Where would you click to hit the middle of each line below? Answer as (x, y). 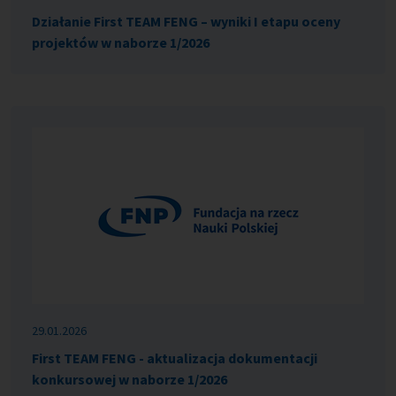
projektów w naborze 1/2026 (121, 43)
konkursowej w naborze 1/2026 (129, 380)
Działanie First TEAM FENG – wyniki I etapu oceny (186, 22)
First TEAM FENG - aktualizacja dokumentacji (175, 358)
